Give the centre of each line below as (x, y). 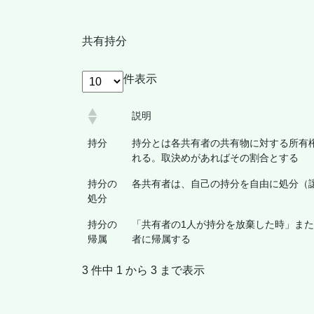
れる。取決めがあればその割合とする (215, 157)
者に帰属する (161, 239)
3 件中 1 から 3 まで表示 (143, 270)
